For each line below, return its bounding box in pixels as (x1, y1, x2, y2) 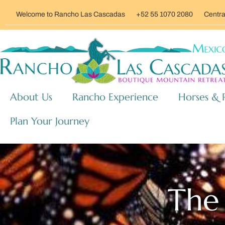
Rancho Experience (72, 91, 158, 104)
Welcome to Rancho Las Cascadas (16, 11, 125, 18)
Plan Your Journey (10, 115, 89, 128)
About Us (10, 91, 52, 104)
